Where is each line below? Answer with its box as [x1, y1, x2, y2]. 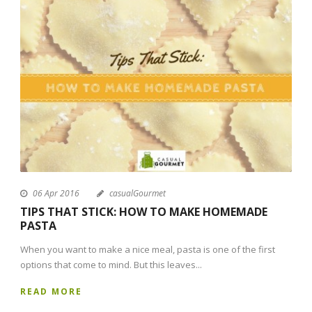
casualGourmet [109, 187, 166, 200]
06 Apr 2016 [33, 187, 79, 200]
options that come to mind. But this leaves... [20, 258, 202, 272]
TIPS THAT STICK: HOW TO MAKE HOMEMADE [20, 204, 267, 220]
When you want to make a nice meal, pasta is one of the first [20, 243, 275, 256]
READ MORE [20, 286, 82, 298]
